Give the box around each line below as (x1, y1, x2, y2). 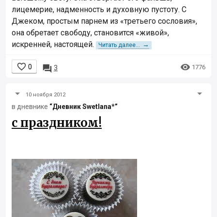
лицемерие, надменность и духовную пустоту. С (12, 5, 186, 15)
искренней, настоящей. (12, 40, 96, 49)
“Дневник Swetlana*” (49, 103, 118, 111)
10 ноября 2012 (26, 92, 65, 98)
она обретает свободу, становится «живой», (12, 28, 169, 38)
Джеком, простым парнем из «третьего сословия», (12, 16, 197, 26)
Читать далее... (98, 42, 140, 49)
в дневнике (12, 103, 49, 111)
